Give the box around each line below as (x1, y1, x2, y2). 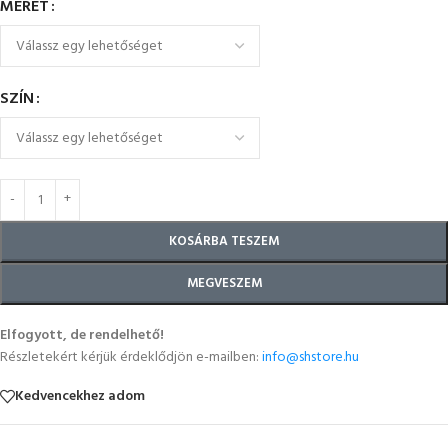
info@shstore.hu (262, 346, 359, 369)
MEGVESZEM (186, 273, 262, 294)
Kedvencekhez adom (15, 384, 145, 408)
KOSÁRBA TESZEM (169, 231, 279, 252)
